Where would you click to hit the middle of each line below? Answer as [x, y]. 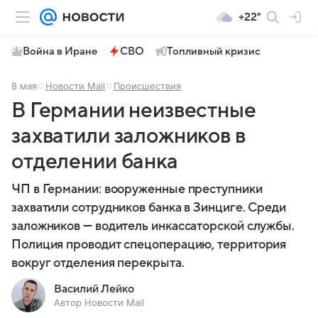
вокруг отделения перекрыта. [98, 263]
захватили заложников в [128, 136]
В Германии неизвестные [134, 110]
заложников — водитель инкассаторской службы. [153, 226]
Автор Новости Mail [99, 302]
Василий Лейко [94, 289]
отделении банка [95, 161]
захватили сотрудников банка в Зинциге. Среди [149, 208]
